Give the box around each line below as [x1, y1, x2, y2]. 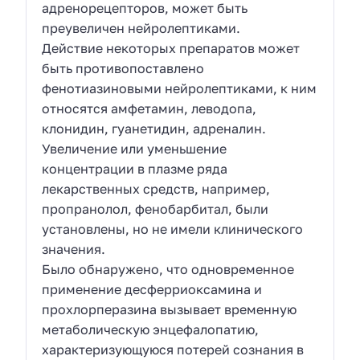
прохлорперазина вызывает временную [42, 301, 297, 317]
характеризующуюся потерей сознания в [42, 341, 305, 358]
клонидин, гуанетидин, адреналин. [42, 120, 267, 137]
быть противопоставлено [42, 59, 205, 76]
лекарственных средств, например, [42, 180, 271, 197]
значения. [42, 240, 106, 257]
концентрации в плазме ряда [42, 160, 228, 177]
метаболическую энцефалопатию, [42, 321, 260, 337]
